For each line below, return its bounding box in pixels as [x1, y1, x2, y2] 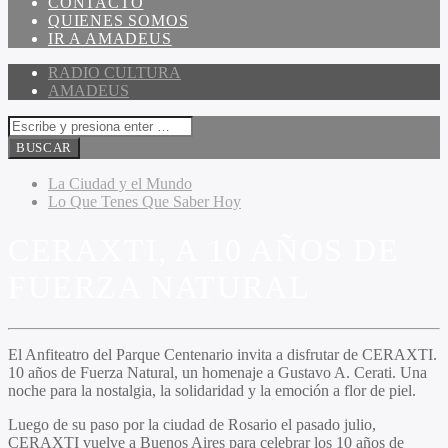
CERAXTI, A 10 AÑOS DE [8, 232, 400, 269]
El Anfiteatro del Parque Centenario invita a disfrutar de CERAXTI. [8, 345, 437, 363]
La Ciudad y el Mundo [48, 175, 192, 192]
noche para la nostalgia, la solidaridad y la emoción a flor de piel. [8, 381, 416, 399]
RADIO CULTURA [48, 64, 181, 81]
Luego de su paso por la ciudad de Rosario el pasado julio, [8, 415, 376, 433]
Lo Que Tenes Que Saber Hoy [48, 193, 241, 210]
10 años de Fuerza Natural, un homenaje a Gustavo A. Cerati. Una [8, 363, 427, 381]
